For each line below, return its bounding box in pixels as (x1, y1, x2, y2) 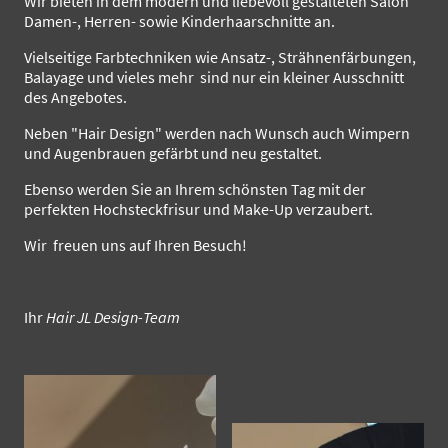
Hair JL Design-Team (43, 307, 180, 328)
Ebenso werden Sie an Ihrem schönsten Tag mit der (24, 179, 366, 200)
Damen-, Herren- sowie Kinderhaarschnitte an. (24, 11, 335, 32)
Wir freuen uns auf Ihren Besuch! (24, 235, 247, 256)
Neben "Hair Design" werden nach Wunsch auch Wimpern (24, 123, 410, 144)
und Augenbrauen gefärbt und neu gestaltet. (24, 143, 322, 164)
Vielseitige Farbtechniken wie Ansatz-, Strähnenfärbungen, (24, 47, 416, 68)
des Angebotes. (24, 87, 127, 108)
